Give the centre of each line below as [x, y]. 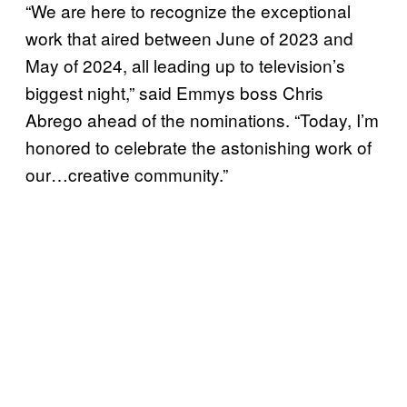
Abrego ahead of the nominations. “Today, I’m [202, 120]
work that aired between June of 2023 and [189, 38]
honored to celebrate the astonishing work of [199, 147]
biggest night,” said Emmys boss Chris [174, 93]
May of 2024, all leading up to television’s [185, 65]
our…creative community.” [127, 174]
